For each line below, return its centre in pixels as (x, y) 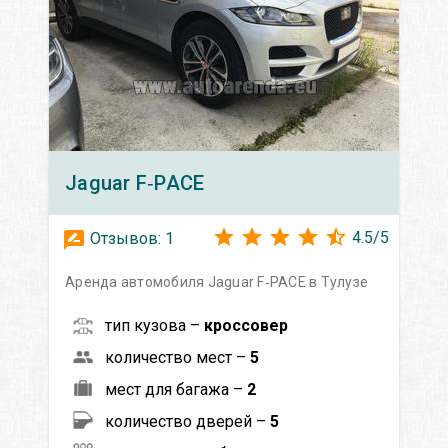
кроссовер (246, 325)
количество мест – (177, 357)
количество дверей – (187, 421)
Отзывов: (125, 238)
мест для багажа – (176, 389)
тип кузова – (154, 325)
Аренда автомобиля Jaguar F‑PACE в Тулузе (216, 281)
